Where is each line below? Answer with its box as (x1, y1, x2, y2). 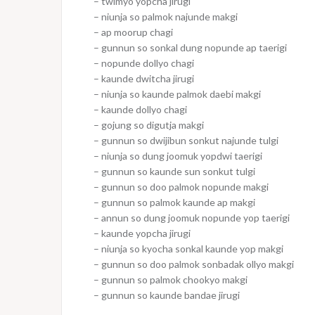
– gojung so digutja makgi (94, 118, 204, 131)
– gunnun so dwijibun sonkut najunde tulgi (94, 134, 278, 146)
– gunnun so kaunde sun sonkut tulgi (94, 165, 255, 177)
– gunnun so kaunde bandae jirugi (94, 288, 240, 301)
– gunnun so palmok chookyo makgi (94, 273, 247, 285)
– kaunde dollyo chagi (94, 103, 187, 115)
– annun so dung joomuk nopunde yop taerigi (94, 211, 290, 224)
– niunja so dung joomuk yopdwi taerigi (94, 149, 262, 162)
